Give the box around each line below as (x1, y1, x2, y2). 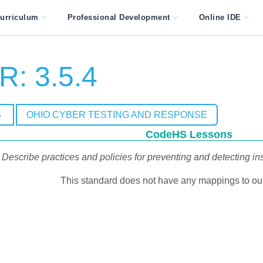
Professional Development (67, 13, 170, 22)
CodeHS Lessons (145, 129, 232, 140)
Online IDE (198, 13, 241, 22)
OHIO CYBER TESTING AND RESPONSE (26, 110, 207, 120)
